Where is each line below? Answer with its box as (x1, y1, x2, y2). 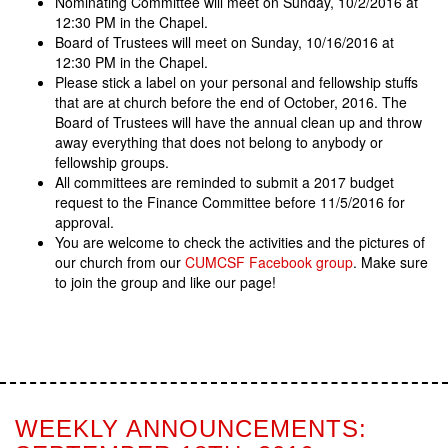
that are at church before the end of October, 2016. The (55, 92, 407, 113)
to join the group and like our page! (55, 272, 276, 293)
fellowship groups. (55, 152, 169, 173)
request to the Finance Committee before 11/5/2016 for (55, 192, 405, 213)
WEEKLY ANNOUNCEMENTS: (15, 415, 367, 443)
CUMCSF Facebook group (185, 252, 353, 273)
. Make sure (353, 252, 428, 273)
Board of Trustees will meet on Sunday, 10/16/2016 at (55, 32, 394, 53)
